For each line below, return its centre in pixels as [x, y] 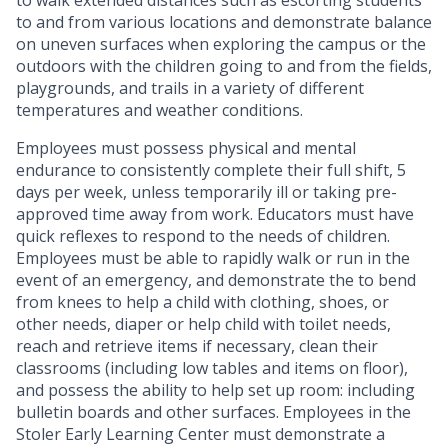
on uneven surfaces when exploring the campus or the [221, 44]
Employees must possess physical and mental [186, 148]
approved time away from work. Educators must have [215, 214]
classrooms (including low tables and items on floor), [212, 368]
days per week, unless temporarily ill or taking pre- [206, 192]
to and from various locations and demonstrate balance [224, 22]
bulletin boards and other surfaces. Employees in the [213, 412]
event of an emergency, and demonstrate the [187, 280]
